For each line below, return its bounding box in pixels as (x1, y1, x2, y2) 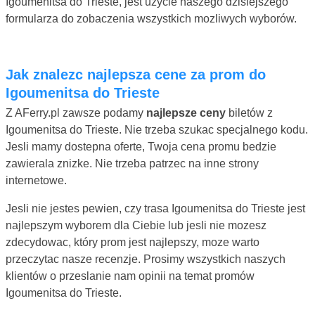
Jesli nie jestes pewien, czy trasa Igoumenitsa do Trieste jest (6, 202, 305, 214)
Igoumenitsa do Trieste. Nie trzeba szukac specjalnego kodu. (6, 123, 308, 136)
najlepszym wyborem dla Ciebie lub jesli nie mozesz (6, 219, 266, 231)
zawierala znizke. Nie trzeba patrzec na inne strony (6, 157, 259, 169)
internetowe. (6, 174, 67, 186)
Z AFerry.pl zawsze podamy (6, 106, 146, 119)
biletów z (226, 106, 273, 119)
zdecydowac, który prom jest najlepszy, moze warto (6, 236, 259, 248)
